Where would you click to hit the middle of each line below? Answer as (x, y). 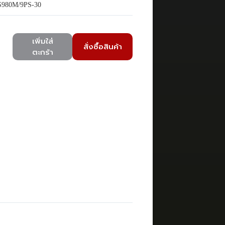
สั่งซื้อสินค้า (102, 47)
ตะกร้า (42, 52)
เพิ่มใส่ (42, 41)
